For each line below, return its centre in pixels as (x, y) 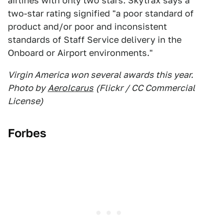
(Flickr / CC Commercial (145, 88)
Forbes (27, 133)
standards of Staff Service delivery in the (95, 40)
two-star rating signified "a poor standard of (101, 13)
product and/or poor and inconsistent (87, 27)
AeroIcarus (71, 88)
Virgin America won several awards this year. (100, 75)
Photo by (27, 88)
